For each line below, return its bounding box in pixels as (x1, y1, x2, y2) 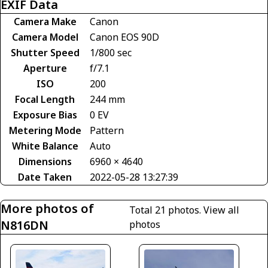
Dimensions (18, 155, 72, 168)
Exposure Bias (13, 108, 77, 121)
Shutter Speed (10, 46, 80, 59)
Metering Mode (8, 124, 81, 137)
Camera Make (13, 15, 77, 28)
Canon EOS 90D (90, 31, 159, 44)
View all (203, 203, 240, 217)
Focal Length (15, 93, 75, 106)
